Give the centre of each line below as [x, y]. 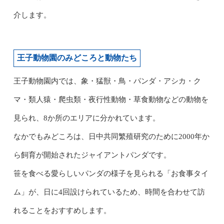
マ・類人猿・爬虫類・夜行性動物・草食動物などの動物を [111, 99]
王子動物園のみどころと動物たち [77, 57]
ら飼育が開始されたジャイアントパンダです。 [92, 155]
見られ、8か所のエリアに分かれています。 [86, 118]
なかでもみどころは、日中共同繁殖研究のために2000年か [111, 136]
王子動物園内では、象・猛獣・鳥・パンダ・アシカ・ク [107, 81]
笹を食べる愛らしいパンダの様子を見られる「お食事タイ [111, 173]
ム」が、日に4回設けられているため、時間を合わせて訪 [109, 192]
